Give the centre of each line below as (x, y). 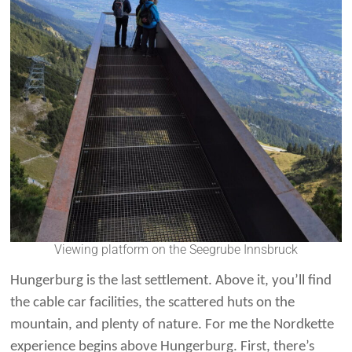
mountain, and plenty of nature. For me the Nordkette (172, 324)
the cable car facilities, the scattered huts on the (153, 302)
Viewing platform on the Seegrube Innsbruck (176, 249)
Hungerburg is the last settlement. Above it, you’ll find (171, 280)
